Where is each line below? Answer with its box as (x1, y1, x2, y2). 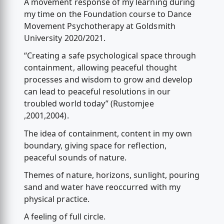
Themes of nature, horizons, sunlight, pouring (23, 169, 200, 180)
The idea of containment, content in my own (23, 127, 192, 139)
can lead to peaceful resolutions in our (23, 86, 170, 97)
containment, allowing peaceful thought (23, 62, 177, 73)
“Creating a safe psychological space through (23, 50, 196, 61)
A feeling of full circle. (23, 210, 106, 222)
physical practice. (23, 193, 89, 204)
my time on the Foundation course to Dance (23, 8, 192, 20)
